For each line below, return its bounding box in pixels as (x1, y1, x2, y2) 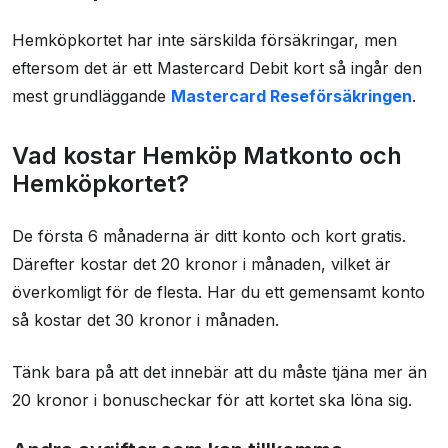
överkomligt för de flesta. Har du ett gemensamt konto (12, 282, 425, 303)
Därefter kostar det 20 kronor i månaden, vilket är (12, 254, 391, 275)
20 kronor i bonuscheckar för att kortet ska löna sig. (12, 390, 412, 411)
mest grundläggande (12, 86, 171, 107)
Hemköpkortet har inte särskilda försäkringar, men (12, 30, 397, 51)
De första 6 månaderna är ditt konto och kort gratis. (12, 226, 406, 247)
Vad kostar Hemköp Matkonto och (12, 141, 402, 171)
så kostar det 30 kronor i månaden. (12, 310, 279, 331)
